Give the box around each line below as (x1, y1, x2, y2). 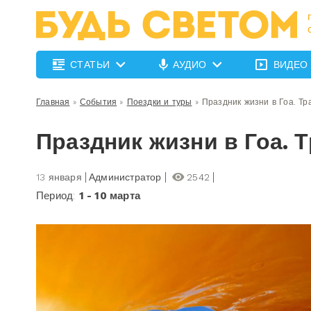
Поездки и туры (126, 97, 192, 107)
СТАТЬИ (70, 59, 110, 70)
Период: (36, 190, 79, 202)
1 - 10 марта (78, 190, 141, 202)
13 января (36, 171, 82, 183)
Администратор (89, 171, 162, 183)
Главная (36, 97, 70, 107)
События (79, 97, 117, 107)
